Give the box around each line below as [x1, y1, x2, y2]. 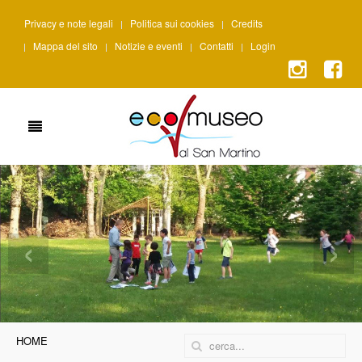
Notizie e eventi [115, 39, 183, 53]
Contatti [200, 39, 234, 53]
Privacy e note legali [24, 16, 113, 30]
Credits [231, 16, 263, 30]
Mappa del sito [33, 39, 98, 53]
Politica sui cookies [130, 16, 214, 30]
